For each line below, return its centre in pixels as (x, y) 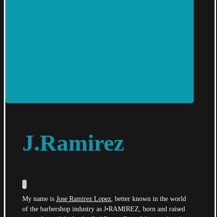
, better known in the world (148, 199)
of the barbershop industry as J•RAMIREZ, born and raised (104, 209)
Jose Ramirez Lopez (84, 199)
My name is (39, 199)
